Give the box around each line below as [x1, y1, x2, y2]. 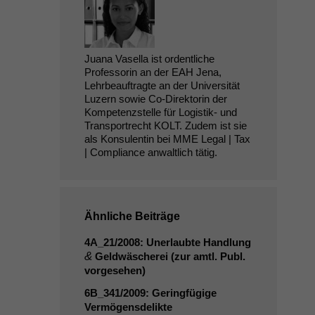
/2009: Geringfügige [120, 287, 217, 299]
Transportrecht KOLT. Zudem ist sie [84, 120, 247, 131]
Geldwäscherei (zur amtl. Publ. [91, 250, 245, 262]
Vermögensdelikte [84, 301, 172, 313]
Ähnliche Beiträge [84, 210, 180, 222]
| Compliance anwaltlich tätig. [84, 146, 217, 158]
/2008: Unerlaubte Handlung [114, 236, 251, 248]
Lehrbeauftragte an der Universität [84, 79, 240, 91]
